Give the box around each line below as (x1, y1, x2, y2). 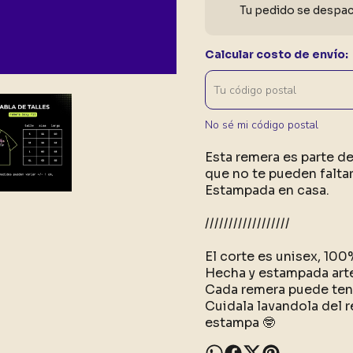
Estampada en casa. (205, 182, 330, 199)
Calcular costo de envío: (205, 47, 349, 61)
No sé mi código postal (205, 117, 319, 132)
